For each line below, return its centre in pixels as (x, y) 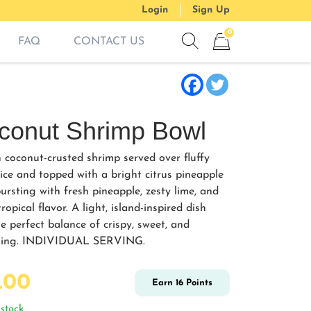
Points (198, 283)
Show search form (234, 57)
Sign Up (211, 10)
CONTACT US (109, 42)
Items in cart (244, 58)
